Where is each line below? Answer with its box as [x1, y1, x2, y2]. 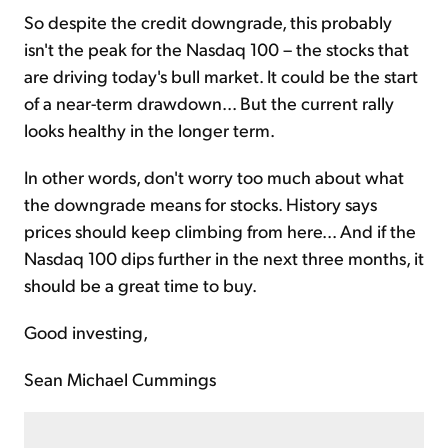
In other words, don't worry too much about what [24, 164, 404, 188]
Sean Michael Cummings [24, 366, 216, 390]
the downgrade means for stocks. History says [24, 191, 377, 215]
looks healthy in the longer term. [24, 117, 275, 141]
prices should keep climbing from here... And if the [24, 218, 416, 242]
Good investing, [24, 319, 148, 343]
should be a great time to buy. [24, 272, 257, 296]
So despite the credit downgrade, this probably [24, 9, 392, 33]
